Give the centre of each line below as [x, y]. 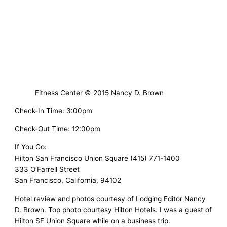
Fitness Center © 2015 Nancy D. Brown [100, 92]
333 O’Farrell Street [47, 169]
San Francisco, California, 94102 [68, 180]
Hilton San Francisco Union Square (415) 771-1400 [98, 158]
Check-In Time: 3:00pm [54, 111]
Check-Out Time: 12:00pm [58, 129]
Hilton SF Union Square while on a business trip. [93, 221]
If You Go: [31, 147]
